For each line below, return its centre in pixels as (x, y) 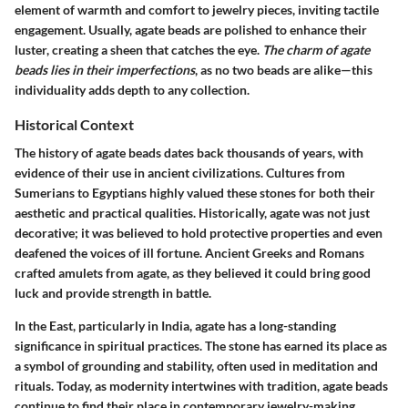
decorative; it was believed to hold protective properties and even (199, 233)
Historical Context (74, 125)
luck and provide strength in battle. (113, 293)
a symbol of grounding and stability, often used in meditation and (196, 366)
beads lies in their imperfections (105, 70)
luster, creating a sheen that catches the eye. (138, 50)
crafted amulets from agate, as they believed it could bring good (193, 273)
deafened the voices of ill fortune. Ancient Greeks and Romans (189, 253)
